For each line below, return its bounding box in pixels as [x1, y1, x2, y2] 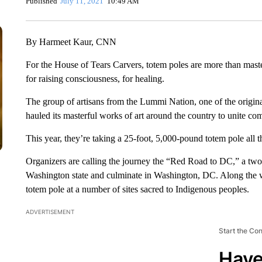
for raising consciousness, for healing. [25, 74, 164, 84]
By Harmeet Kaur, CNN [25, 37, 116, 47]
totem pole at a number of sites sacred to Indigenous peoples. [25, 184, 249, 194]
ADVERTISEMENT [25, 208, 74, 215]
